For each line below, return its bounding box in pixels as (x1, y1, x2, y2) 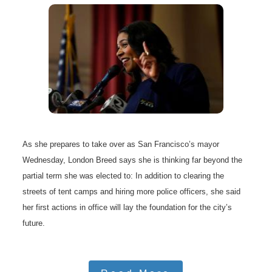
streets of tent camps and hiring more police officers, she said (22, 187, 241, 197)
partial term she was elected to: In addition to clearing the (22, 171, 225, 181)
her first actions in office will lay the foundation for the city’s (22, 203, 233, 212)
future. (22, 219, 46, 228)
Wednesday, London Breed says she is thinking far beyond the (22, 155, 243, 165)
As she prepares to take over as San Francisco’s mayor (22, 140, 220, 149)
